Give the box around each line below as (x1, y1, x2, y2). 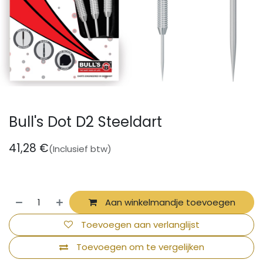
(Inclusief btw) (49, 143, 112, 156)
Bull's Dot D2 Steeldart (9, 112, 162, 133)
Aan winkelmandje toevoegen (102, 195, 235, 208)
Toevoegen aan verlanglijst (80, 218, 200, 231)
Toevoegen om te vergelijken (76, 241, 204, 254)
